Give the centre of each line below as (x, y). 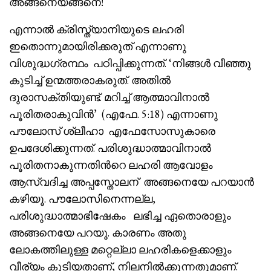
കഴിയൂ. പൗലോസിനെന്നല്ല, (82, 199)
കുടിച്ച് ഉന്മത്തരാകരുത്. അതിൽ (90, 80)
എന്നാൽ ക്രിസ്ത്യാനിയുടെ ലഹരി (96, 30)
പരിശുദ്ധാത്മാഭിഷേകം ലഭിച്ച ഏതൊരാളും (120, 216)
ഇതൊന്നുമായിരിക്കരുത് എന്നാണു (99, 47)
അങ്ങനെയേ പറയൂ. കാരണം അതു (99, 233)
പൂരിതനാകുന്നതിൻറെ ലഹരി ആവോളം (111, 165)
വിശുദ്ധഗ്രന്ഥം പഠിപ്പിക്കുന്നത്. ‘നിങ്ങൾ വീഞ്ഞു (130, 64)
